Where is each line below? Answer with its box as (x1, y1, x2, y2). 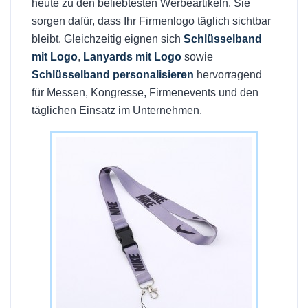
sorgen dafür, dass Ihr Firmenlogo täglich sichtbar (32, 15, 271, 27)
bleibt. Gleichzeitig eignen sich (32, 33, 184, 45)
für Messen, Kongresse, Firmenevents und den (32, 87, 258, 98)
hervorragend (194, 69, 262, 80)
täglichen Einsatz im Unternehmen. (32, 104, 202, 116)
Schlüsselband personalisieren (32, 69, 194, 80)
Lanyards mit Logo (83, 51, 181, 63)
